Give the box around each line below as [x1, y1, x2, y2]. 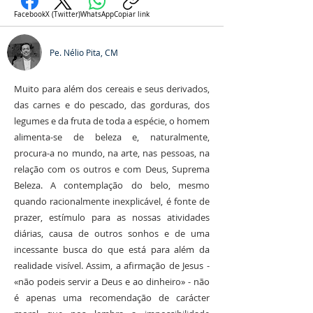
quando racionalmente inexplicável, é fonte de [14, 195, 210, 208]
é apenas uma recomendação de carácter [14, 291, 210, 304]
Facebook [14, 10, 45, 19]
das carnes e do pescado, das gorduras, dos [14, 99, 210, 111]
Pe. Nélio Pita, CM [50, 47, 118, 58]
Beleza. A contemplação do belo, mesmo [14, 179, 210, 191]
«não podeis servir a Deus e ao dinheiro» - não [14, 275, 210, 288]
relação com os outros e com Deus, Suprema [14, 163, 210, 175]
